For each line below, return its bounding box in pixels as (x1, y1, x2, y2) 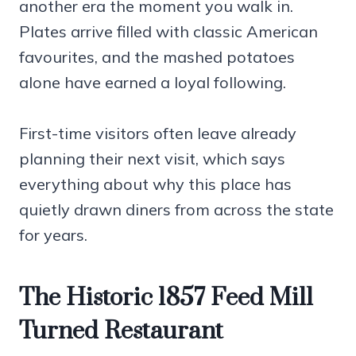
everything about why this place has (19, 173, 292, 194)
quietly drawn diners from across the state (19, 199, 334, 219)
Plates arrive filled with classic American (19, 21, 318, 41)
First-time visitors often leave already (19, 122, 296, 143)
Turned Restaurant (19, 315, 223, 346)
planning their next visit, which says (19, 148, 285, 168)
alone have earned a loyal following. (19, 72, 286, 92)
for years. (19, 224, 87, 245)
